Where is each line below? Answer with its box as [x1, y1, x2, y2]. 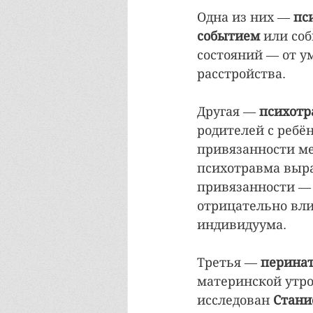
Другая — [197, 104, 259, 119]
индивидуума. [197, 217, 286, 233]
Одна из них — [197, 10, 293, 25]
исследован [197, 293, 273, 308]
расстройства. [197, 66, 286, 82]
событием [197, 29, 260, 44]
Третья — [197, 255, 261, 270]
